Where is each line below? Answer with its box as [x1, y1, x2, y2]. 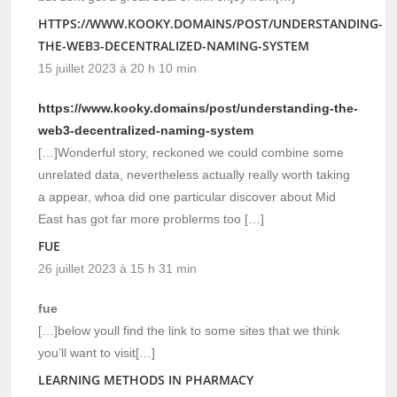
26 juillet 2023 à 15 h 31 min [38, 261, 198, 276]
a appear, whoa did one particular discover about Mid [38, 189, 337, 204]
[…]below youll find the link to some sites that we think [38, 323, 340, 338]
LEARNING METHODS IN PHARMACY [38, 370, 254, 388]
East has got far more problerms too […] [38, 211, 265, 226]
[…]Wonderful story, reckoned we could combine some [38, 144, 345, 160]
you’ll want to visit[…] [38, 345, 156, 360]
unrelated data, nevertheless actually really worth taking [38, 167, 351, 182]
